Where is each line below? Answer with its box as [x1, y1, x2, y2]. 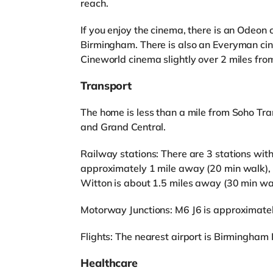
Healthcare [80, 256, 138, 270]
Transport [80, 79, 132, 93]
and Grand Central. [80, 121, 166, 133]
